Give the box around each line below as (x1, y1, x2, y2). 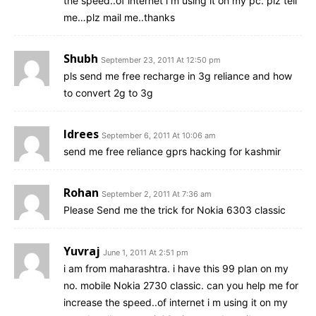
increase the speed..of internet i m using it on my (63, 296, 288, 309)
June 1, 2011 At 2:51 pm (103, 248, 188, 258)
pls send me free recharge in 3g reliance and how (63, 70, 292, 83)
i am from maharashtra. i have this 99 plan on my (63, 262, 288, 275)
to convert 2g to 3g (63, 87, 153, 99)
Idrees (63, 126, 99, 142)
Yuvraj (63, 243, 100, 260)
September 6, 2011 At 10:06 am (102, 130, 216, 141)
